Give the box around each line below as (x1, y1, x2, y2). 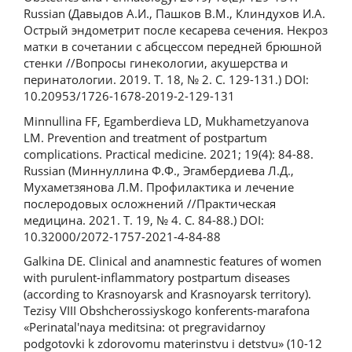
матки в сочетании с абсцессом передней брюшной (24, 38, 322, 55)
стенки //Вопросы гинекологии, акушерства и (24, 55, 288, 71)
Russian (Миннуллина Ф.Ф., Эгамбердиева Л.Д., (24, 162, 294, 178)
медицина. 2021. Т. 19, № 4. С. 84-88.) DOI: (24, 211, 264, 228)
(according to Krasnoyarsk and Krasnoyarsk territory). (24, 286, 311, 302)
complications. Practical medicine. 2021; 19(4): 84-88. (24, 145, 313, 162)
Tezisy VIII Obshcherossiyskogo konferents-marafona (24, 302, 310, 319)
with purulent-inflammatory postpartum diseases (24, 269, 290, 286)
